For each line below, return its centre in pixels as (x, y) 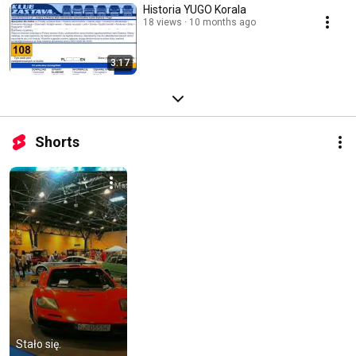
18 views (163, 22)
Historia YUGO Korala (195, 9)
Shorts (57, 141)
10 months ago (222, 22)
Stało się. (39, 344)
